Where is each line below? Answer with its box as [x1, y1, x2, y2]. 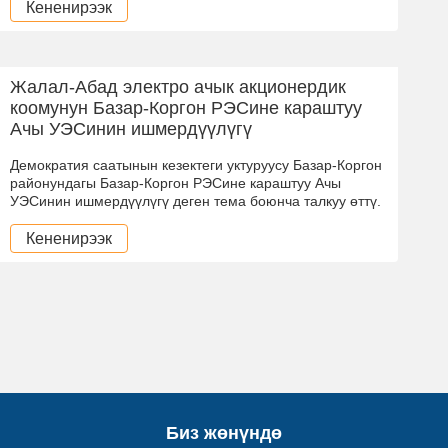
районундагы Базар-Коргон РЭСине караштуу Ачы [10, 174, 341, 191]
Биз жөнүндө [166, 422, 282, 443]
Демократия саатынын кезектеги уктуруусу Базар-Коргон [10, 156, 382, 173]
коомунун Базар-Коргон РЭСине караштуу [10, 97, 362, 118]
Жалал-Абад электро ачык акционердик [10, 76, 346, 97]
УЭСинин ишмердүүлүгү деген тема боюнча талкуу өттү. [10, 192, 381, 209]
